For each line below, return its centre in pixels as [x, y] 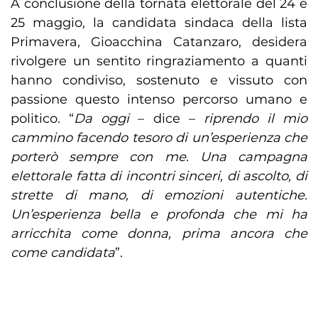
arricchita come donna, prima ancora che [159, 234]
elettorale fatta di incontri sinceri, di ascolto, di [159, 176]
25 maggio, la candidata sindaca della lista [159, 23]
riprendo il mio [255, 119]
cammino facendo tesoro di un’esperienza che [159, 138]
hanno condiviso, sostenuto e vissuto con [159, 81]
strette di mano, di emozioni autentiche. [159, 196]
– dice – [166, 119]
